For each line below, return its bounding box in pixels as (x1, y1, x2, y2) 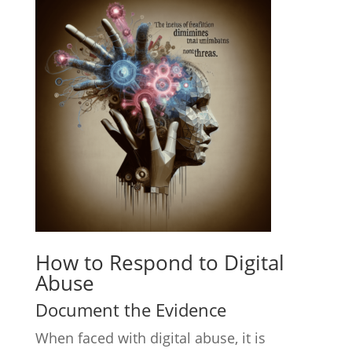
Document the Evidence (35, 298, 226, 321)
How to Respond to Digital (35, 248, 284, 277)
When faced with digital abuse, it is (35, 328, 266, 347)
